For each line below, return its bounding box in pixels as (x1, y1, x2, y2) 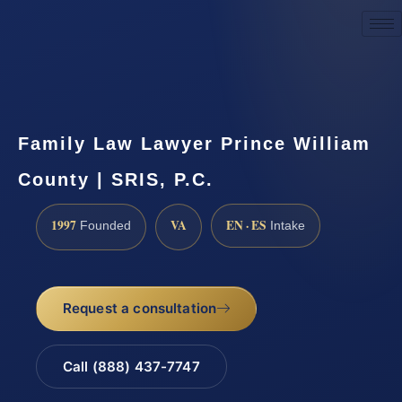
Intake (267, 218, 305, 232)
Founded (76, 218, 131, 232)
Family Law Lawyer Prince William (18, 133, 371, 153)
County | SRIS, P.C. (18, 169, 214, 189)
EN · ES (226, 215, 267, 234)
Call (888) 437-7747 (62, 358, 200, 376)
